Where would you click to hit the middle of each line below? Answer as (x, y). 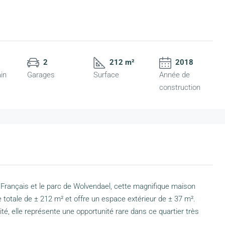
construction (180, 88)
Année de (174, 75)
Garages (41, 75)
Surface (106, 75)
